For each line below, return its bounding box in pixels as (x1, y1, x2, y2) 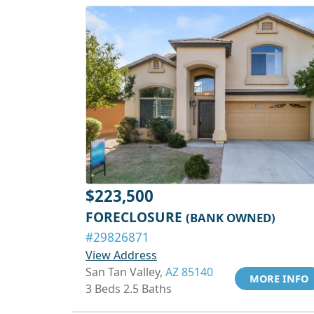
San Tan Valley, (86, 264, 165, 280)
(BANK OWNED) (186, 210, 275, 226)
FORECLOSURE (86, 207, 186, 226)
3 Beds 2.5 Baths (86, 281, 172, 296)
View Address (86, 247, 157, 263)
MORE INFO (250, 272, 308, 285)
